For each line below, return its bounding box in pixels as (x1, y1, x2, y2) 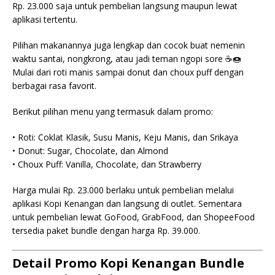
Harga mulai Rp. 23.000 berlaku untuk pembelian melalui (12, 184, 234, 196)
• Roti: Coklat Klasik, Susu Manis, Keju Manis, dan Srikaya (12, 131, 238, 143)
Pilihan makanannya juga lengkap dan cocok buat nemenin (12, 39, 245, 51)
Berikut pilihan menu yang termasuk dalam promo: (12, 106, 213, 117)
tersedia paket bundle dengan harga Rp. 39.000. (12, 225, 200, 236)
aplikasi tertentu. (12, 14, 77, 25)
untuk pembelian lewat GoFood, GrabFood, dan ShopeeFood (12, 211, 255, 223)
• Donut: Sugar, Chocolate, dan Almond (12, 145, 168, 157)
